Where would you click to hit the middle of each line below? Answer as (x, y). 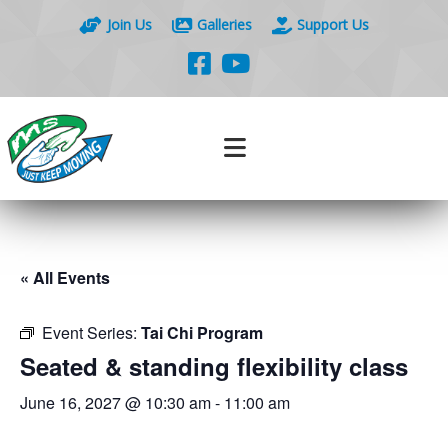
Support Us (333, 24)
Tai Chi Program (202, 332)
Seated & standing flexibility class (214, 366)
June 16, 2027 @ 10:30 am (115, 402)
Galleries (224, 24)
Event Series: (91, 332)
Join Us (129, 24)
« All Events (65, 277)
